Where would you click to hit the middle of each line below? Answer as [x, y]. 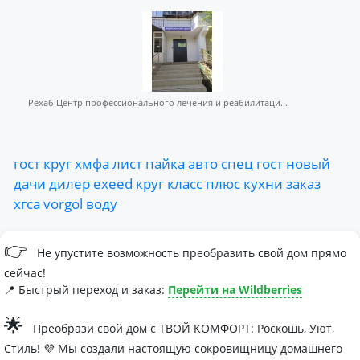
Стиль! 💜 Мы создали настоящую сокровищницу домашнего [173, 349]
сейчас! [25, 273]
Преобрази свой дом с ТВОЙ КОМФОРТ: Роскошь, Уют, [182, 329]
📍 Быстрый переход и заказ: [86, 290]
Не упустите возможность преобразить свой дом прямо [190, 253]
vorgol [63, 204]
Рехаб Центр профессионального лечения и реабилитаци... [158, 103]
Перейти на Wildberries [235, 290]
